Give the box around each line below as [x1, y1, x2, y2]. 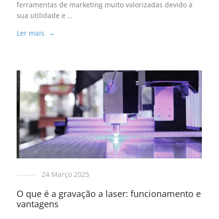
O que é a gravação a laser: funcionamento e [16, 188, 201, 200]
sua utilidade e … [16, 10, 73, 20]
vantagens [16, 198, 59, 210]
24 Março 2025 [41, 170, 89, 179]
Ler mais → [16, 28, 55, 38]
